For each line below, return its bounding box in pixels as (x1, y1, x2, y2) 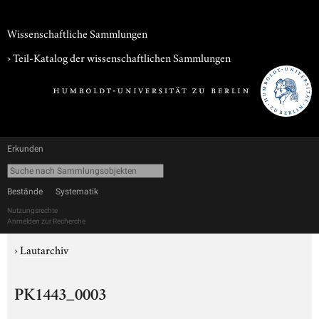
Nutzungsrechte (7, 206, 58, 214)
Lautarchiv (20, 241, 68, 257)
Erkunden (7, 144, 43, 154)
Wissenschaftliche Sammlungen (7, 25, 147, 41)
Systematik (56, 187, 98, 197)
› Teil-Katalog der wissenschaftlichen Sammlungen (7, 49, 231, 65)
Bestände (7, 187, 43, 197)
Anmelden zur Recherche (7, 217, 85, 225)
